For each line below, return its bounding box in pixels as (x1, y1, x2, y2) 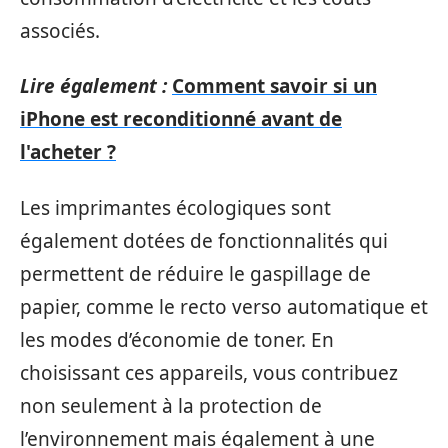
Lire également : (20, 73, 167, 99)
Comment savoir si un (172, 73, 377, 99)
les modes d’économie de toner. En (20, 326, 334, 353)
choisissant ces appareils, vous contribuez (20, 359, 398, 386)
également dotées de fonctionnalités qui (20, 227, 388, 254)
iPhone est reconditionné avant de (20, 106, 342, 132)
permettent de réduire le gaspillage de (20, 260, 371, 287)
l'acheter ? (20, 139, 116, 165)
